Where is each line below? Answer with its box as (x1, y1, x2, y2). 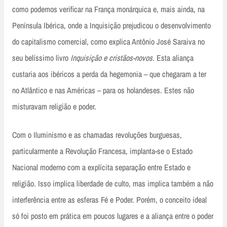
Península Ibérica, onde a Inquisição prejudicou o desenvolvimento (12, 20, 211, 31)
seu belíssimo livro (12, 52, 70, 64)
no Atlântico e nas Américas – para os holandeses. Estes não (12, 85, 194, 96)
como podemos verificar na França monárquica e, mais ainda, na (12, 4, 205, 15)
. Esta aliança (153, 52, 194, 64)
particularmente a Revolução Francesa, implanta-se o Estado (12, 145, 193, 157)
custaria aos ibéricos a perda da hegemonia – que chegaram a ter (12, 68, 206, 80)
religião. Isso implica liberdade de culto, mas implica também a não (12, 178, 213, 190)
